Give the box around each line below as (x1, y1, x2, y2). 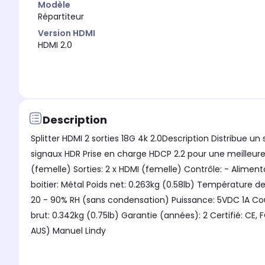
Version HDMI (38, 27, 95, 40)
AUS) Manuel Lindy (31, 225, 111, 237)
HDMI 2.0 (38, 39, 72, 51)
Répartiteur (38, 11, 84, 23)
